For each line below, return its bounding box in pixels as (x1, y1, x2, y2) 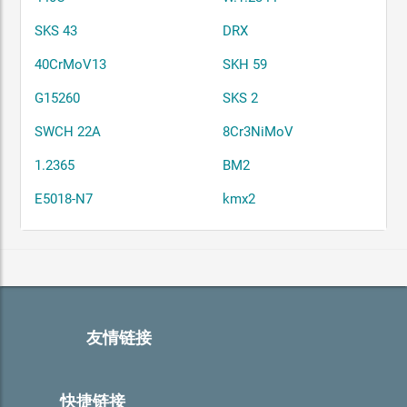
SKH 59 (223, 56, 268, 74)
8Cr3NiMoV (223, 124, 294, 141)
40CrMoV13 (35, 56, 107, 74)
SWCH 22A (35, 124, 102, 141)
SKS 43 (35, 23, 78, 40)
